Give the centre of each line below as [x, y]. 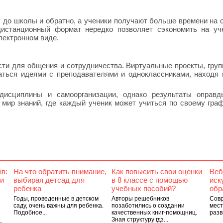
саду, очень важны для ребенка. [58, 206]
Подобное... [30, 213]
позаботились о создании [148, 206]
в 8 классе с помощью [149, 180]
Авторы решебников [140, 199]
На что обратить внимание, [60, 171]
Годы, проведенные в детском [56, 199]
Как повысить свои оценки [157, 171]
